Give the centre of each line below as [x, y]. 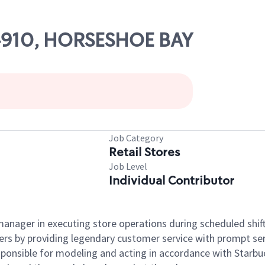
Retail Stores [144, 152]
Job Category [136, 138]
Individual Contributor [172, 180]
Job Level [128, 166]
